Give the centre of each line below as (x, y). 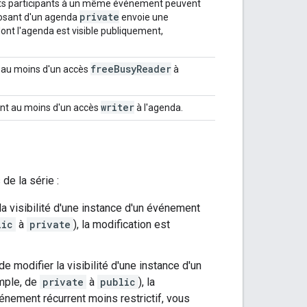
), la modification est (122, 224)
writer (118, 107)
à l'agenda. (159, 107)
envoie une (144, 17)
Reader (154, 69)
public (118, 282)
